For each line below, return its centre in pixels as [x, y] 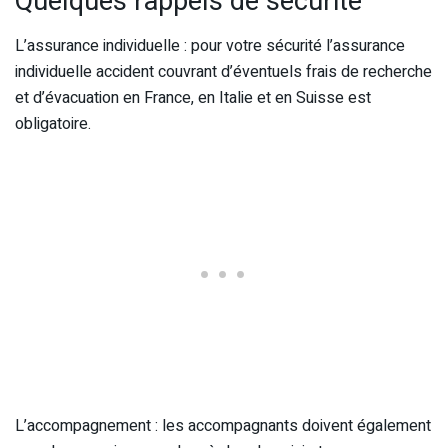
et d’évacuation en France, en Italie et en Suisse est [193, 97]
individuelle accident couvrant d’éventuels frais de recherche [223, 71]
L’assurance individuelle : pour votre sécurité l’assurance [210, 45]
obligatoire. [53, 123]
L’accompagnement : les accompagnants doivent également [223, 425]
